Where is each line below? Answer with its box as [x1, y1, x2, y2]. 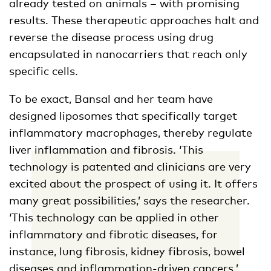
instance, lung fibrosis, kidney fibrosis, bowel [9, 244, 245, 258]
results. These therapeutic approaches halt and [9, 13, 259, 27]
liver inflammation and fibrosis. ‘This [9, 143, 203, 157]
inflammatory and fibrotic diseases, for [9, 227, 218, 241]
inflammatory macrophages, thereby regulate [9, 126, 252, 140]
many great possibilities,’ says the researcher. [9, 194, 250, 207]
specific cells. [9, 64, 78, 78]
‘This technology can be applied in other [9, 211, 219, 224]
